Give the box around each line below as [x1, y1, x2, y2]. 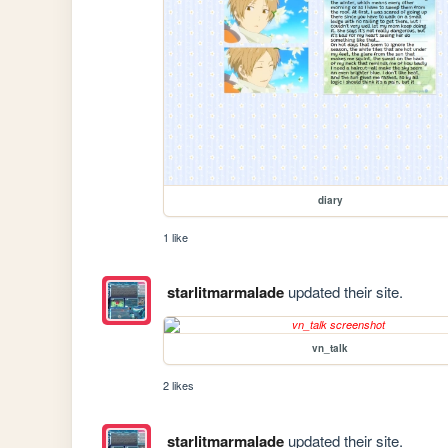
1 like [163, 229, 189, 246]
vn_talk [312, 341, 349, 356]
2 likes [163, 377, 195, 394]
